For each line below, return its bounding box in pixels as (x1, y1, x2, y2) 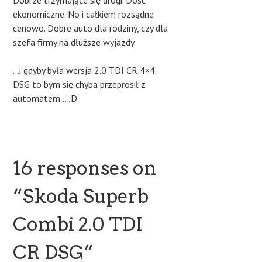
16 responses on (13, 157, 157, 180)
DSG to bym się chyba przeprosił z (13, 78, 146, 91)
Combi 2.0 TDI (13, 213, 143, 236)
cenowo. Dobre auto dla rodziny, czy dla (13, 22, 168, 35)
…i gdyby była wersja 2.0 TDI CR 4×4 (13, 64, 156, 77)
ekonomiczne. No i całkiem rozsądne (13, 8, 154, 20)
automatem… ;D (13, 92, 78, 105)
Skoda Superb (23, 185, 149, 208)
